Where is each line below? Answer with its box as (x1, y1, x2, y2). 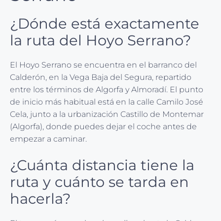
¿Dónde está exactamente (10, 14, 199, 32)
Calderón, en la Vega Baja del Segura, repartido (10, 72, 191, 82)
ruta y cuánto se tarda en (10, 173, 189, 190)
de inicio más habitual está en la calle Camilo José (10, 97, 203, 107)
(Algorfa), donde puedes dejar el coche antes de (10, 121, 197, 131)
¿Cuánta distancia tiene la (10, 156, 194, 174)
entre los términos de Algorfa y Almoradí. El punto (10, 84, 203, 94)
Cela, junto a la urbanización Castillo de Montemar (10, 109, 204, 119)
